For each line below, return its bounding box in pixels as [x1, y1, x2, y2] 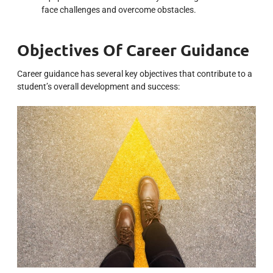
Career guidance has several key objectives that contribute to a [17, 68, 252, 79]
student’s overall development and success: [17, 81, 180, 91]
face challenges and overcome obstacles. [41, 4, 196, 15]
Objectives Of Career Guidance [17, 39, 249, 60]
